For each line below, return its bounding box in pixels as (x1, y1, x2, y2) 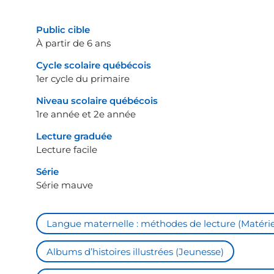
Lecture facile (36, 143, 97, 155)
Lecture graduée (36, 130, 112, 142)
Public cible (36, 23, 90, 35)
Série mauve (36, 179, 93, 191)
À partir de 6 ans (36, 37, 111, 49)
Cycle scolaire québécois (36, 59, 151, 71)
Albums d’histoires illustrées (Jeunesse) (46, 245, 224, 257)
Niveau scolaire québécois (36, 94, 158, 106)
